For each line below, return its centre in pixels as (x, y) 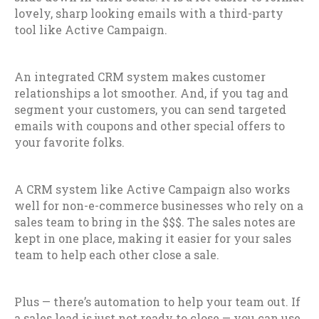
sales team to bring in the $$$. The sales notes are (155, 222)
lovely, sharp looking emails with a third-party (149, 14)
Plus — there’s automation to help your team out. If (157, 302)
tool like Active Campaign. (91, 30)
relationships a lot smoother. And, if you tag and (151, 93)
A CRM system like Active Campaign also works (152, 189)
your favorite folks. (69, 142)
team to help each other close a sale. (117, 255)
